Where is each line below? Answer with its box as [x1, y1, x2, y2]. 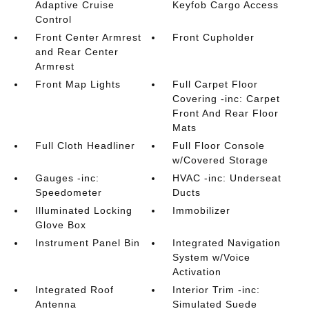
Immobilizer [172, 205, 231, 216]
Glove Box [34, 219, 86, 230]
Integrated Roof [34, 284, 114, 295]
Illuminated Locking [34, 205, 132, 216]
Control [34, 14, 72, 25]
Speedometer [34, 187, 102, 198]
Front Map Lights [34, 79, 121, 90]
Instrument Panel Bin [34, 237, 140, 248]
